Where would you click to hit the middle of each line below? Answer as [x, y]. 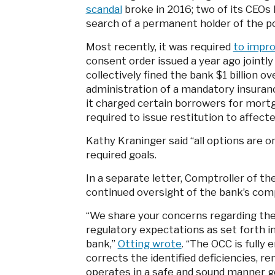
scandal [104, 10]
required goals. [121, 155]
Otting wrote [149, 244]
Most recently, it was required [159, 47]
